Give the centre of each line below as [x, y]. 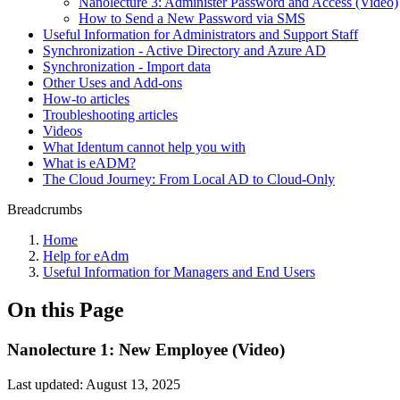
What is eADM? [89, 163]
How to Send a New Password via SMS [192, 18]
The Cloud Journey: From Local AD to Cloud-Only [189, 179]
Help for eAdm [86, 256]
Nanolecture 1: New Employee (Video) [146, 349]
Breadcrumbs [45, 209]
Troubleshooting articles [110, 115]
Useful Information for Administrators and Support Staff [200, 34]
